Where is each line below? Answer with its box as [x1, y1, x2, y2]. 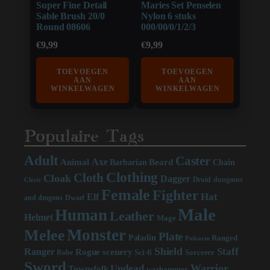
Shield [154, 245, 183, 257]
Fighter [152, 187, 199, 203]
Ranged [212, 233, 237, 242]
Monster [67, 225, 126, 244]
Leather [109, 208, 155, 224]
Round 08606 [36, 21, 90, 32]
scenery [102, 246, 133, 257]
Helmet [24, 212, 53, 222]
